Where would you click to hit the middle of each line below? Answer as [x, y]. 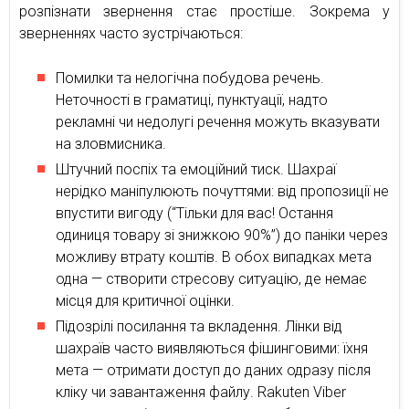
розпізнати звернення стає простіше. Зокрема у [204, 12]
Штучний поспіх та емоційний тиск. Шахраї [196, 170]
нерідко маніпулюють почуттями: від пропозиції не [222, 192]
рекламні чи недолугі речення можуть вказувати [218, 122]
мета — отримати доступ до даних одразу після [213, 371]
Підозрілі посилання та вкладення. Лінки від [199, 327]
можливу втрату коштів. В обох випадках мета [214, 257]
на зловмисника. [111, 144]
